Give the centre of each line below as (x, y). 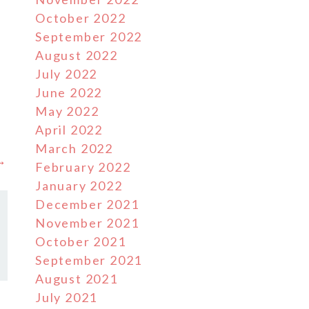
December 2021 (87, 204)
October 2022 (81, 18)
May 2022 (67, 111)
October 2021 (81, 241)
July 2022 (67, 74)
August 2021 (77, 279)
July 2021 (67, 297)
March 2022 (74, 148)
